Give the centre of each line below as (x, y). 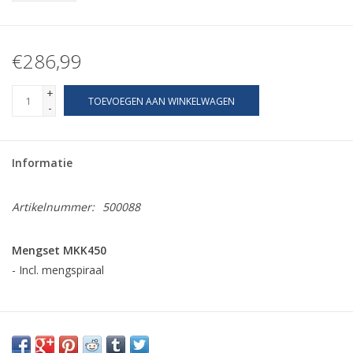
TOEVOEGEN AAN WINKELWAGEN (162, 102)
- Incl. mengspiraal (58, 270)
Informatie (42, 163)
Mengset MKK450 (59, 251)
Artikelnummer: (53, 207)
